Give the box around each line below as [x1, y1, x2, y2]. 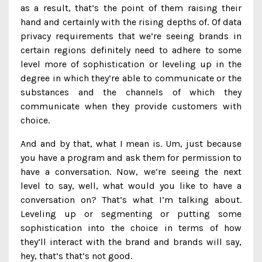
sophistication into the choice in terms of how [20, 222, 242, 233]
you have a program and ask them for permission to [20, 152, 242, 163]
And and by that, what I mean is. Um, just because [20, 138, 242, 149]
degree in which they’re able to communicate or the [20, 73, 242, 84]
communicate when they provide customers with [20, 101, 242, 112]
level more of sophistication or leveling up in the [20, 58, 242, 70]
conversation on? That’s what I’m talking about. [20, 194, 242, 205]
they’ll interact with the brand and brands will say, [20, 236, 242, 247]
